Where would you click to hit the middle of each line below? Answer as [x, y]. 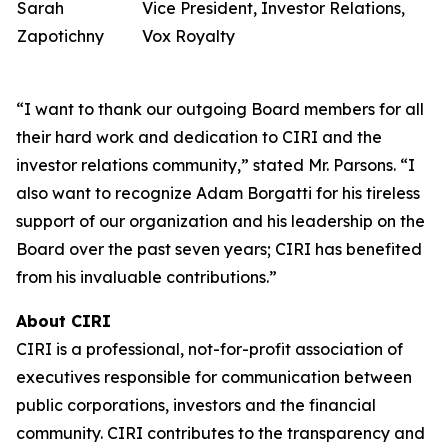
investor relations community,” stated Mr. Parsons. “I [215, 165]
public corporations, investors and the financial [196, 405]
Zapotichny [60, 36]
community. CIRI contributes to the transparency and [220, 433]
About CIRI [63, 321]
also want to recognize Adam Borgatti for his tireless [218, 193]
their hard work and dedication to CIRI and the [199, 137]
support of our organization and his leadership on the [220, 221]
